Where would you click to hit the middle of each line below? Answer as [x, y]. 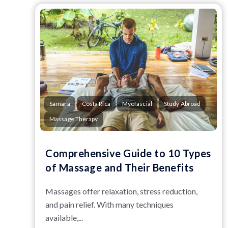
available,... [64, 218]
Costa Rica [96, 104]
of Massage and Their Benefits [120, 167]
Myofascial [137, 104]
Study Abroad [182, 104]
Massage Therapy [74, 119]
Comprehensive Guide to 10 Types [128, 153]
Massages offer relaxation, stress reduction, [121, 191]
